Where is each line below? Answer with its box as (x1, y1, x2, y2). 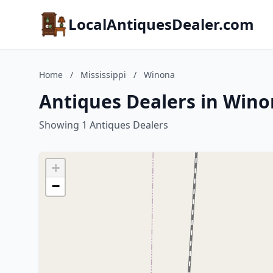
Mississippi (80, 69, 126, 80)
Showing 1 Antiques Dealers (39, 118, 168, 132)
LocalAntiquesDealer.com (68, 14, 254, 34)
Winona (144, 69, 175, 80)
